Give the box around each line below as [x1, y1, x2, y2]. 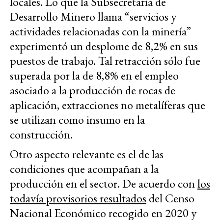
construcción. [10, 126, 75, 142]
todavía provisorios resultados [10, 190, 146, 206]
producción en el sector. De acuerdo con [10, 175, 197, 191]
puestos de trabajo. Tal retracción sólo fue [10, 53, 200, 68]
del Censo [146, 190, 194, 206]
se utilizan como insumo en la [10, 111, 145, 127]
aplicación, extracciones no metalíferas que [10, 97, 205, 112]
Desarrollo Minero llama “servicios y [10, 8, 176, 24]
